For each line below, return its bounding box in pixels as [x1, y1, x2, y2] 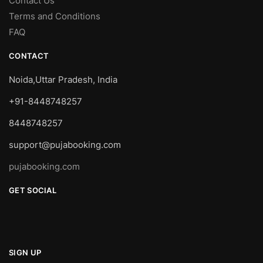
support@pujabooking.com [9, 139, 121, 151]
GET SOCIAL [9, 186, 56, 195]
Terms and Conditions [9, 11, 100, 22]
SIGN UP [9, 248, 42, 258]
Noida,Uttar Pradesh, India [9, 74, 117, 86]
